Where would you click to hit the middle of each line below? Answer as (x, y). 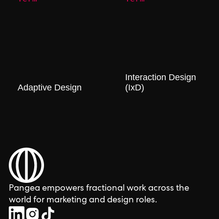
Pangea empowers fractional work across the (99, 189)
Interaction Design (161, 77)
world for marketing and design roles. (83, 200)
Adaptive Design (50, 88)
